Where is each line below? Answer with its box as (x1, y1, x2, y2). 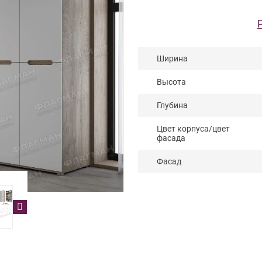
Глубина (157, 101, 188, 111)
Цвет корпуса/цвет (157, 124, 230, 134)
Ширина (157, 54, 188, 64)
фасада (157, 133, 185, 143)
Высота (157, 77, 186, 87)
